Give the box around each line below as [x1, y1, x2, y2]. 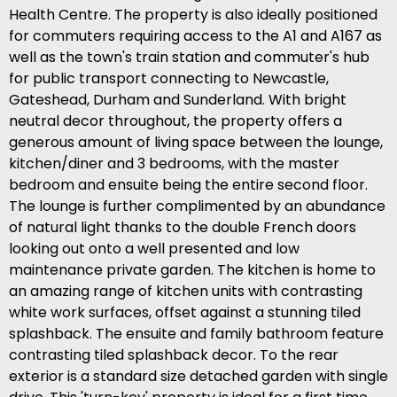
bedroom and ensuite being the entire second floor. [9, 175, 368, 196]
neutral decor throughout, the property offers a [9, 111, 342, 132]
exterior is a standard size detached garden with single [9, 366, 388, 387]
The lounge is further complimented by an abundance [9, 196, 385, 217]
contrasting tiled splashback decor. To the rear [9, 345, 339, 366]
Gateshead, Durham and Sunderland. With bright [9, 90, 346, 111]
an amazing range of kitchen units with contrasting [9, 281, 362, 302]
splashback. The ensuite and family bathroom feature [9, 323, 384, 345]
